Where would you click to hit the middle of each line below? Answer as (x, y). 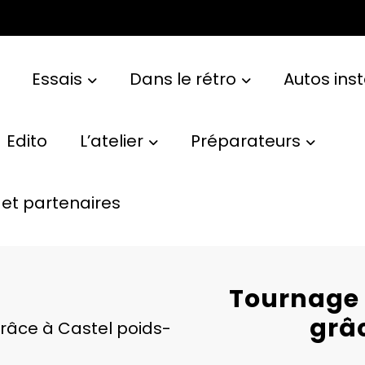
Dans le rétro (182, 79)
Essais (57, 79)
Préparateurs (245, 141)
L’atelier (111, 141)
